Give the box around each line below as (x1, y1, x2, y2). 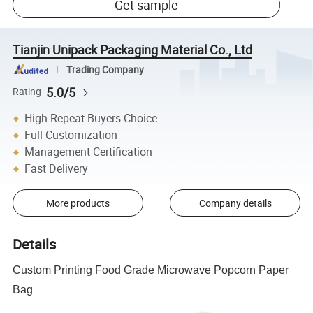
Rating (13, 85, 42, 99)
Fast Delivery (24, 161, 89, 177)
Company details (198, 196, 272, 210)
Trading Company (66, 63, 144, 76)
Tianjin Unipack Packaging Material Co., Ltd (13, 41, 253, 58)
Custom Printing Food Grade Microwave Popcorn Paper (13, 264, 289, 277)
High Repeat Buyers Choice (24, 110, 158, 126)
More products (45, 196, 110, 210)
